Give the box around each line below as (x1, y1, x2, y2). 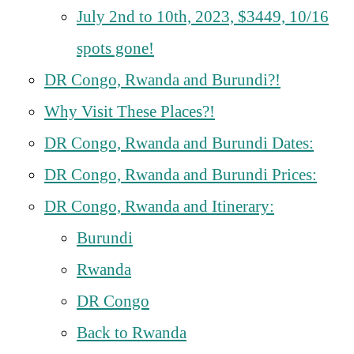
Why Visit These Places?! (44, 102, 215, 122)
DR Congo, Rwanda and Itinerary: (44, 197, 274, 217)
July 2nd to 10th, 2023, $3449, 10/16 (77, 7, 329, 27)
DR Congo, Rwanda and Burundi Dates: (44, 134, 314, 153)
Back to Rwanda (77, 323, 186, 343)
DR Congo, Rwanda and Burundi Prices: (44, 165, 317, 185)
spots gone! (77, 39, 154, 58)
